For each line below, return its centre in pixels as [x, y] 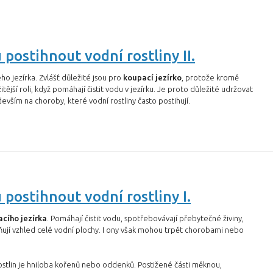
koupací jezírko [152, 77]
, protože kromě [210, 77]
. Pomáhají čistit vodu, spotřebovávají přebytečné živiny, [145, 218]
